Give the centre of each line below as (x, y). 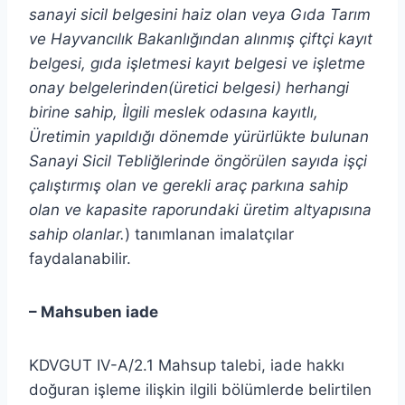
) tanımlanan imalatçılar (209, 234)
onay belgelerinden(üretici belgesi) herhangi (189, 87)
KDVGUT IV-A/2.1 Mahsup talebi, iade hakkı (187, 365)
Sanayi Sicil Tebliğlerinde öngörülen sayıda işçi (198, 160)
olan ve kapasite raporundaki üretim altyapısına (200, 209)
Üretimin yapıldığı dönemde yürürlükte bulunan (199, 136)
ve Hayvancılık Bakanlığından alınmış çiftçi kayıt (201, 38)
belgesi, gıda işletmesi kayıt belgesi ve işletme (197, 63)
